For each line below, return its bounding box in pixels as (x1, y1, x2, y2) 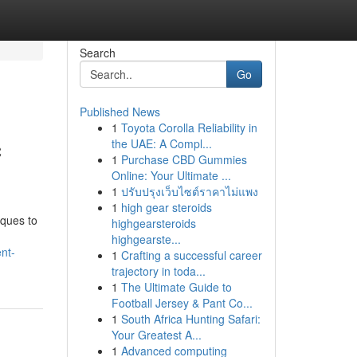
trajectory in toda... (111, 263, 206, 279)
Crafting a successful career (120, 247, 262, 263)
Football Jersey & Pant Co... (111, 295, 253, 311)
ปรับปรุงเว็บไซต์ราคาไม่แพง (120, 183, 258, 199)
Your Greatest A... (111, 327, 202, 343)
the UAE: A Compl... (111, 135, 212, 151)
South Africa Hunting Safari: (120, 311, 261, 327)
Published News (79, 104, 160, 120)
